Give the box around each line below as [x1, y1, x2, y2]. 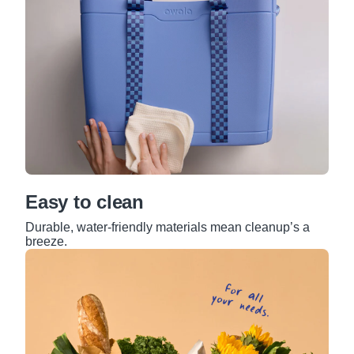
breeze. [25, 235, 67, 249]
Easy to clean [25, 191, 144, 213]
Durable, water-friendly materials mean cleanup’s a [25, 220, 310, 235]
